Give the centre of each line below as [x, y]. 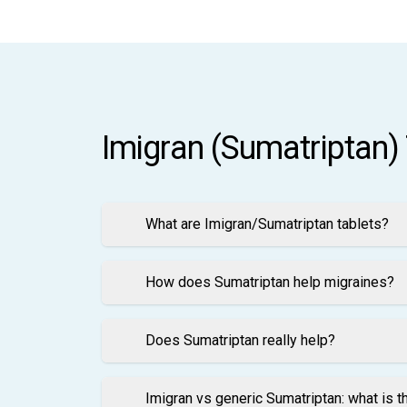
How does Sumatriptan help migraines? [270, 283]
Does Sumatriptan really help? [240, 341]
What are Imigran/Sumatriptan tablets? [267, 224]
